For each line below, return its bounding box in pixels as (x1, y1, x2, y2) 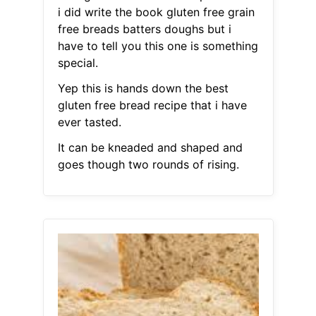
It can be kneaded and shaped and (57, 140, 243, 155)
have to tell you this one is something (57, 39, 258, 54)
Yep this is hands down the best (57, 81, 229, 96)
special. (57, 56, 98, 71)
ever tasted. (57, 115, 121, 130)
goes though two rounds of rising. (57, 157, 239, 172)
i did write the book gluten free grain (57, 5, 255, 20)
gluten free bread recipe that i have (57, 98, 247, 113)
